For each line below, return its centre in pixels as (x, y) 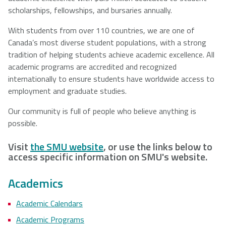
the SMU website (67, 146)
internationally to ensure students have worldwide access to (111, 78)
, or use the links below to (158, 146)
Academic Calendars (49, 203)
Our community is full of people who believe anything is (102, 111)
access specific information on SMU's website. (108, 156)
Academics (36, 183)
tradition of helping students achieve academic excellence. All (111, 54)
